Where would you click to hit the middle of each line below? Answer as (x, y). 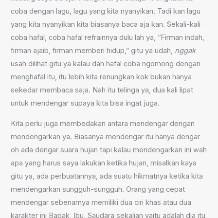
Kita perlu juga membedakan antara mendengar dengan (103, 123)
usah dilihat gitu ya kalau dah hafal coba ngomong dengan (106, 64)
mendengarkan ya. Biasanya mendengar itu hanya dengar (106, 136)
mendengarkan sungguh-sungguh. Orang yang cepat (98, 189)
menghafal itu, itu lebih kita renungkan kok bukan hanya (101, 77)
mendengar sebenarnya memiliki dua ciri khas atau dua (101, 202)
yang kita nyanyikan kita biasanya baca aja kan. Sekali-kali (106, 25)
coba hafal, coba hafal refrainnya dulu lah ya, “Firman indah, (108, 38)
